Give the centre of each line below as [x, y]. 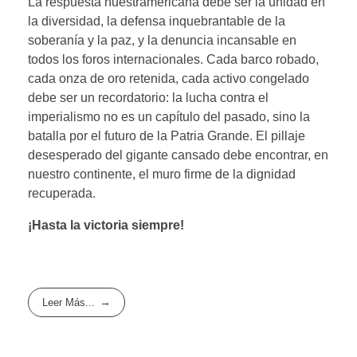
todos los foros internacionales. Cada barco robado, [173, 59]
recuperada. [62, 193]
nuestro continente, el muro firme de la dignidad [162, 174]
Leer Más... [69, 302]
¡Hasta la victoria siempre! [106, 225]
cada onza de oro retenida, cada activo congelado [169, 78]
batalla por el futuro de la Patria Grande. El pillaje [167, 135]
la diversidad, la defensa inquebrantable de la [157, 21]
